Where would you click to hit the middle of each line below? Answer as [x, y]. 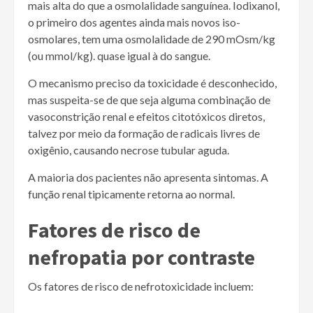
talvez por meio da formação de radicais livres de [144, 133]
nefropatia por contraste [141, 257]
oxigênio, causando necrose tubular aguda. [129, 150]
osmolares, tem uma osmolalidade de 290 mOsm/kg [152, 39]
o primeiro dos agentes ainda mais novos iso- [134, 22]
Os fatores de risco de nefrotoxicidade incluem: [141, 286]
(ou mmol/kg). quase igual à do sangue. [119, 56]
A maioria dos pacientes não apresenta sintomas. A [148, 177]
